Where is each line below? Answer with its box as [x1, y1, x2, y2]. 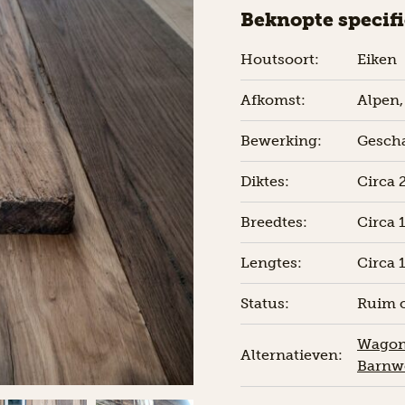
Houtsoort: [240, 51, 319, 69]
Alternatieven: [240, 346, 343, 364]
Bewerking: [240, 132, 322, 150]
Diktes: [240, 173, 289, 191]
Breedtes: [240, 213, 307, 231]
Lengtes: [240, 254, 302, 272]
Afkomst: [240, 91, 306, 109]
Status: [240, 295, 289, 313]
